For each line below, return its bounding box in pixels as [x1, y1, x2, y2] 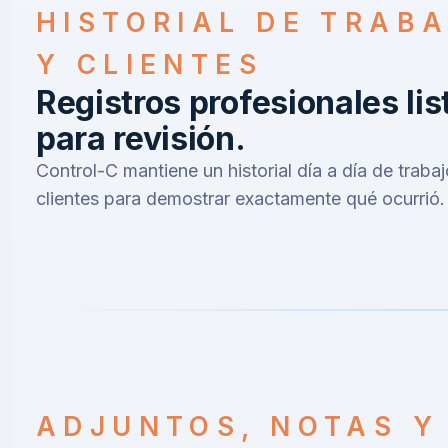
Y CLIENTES [36, 48, 264, 81]
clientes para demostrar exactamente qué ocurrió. [36, 188, 445, 210]
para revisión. [36, 119, 246, 159]
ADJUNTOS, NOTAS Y [36, 410, 439, 443]
